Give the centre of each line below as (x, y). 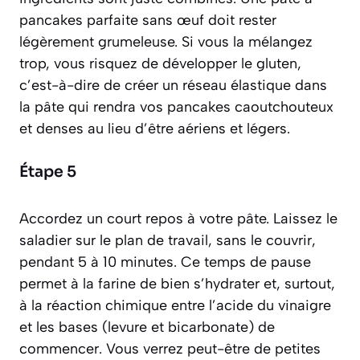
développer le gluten (230, 63)
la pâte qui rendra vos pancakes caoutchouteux (176, 106)
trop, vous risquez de (91, 63)
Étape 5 (48, 172)
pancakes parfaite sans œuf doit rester (148, 20)
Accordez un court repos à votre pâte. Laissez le (178, 218)
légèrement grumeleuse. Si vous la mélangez (166, 41)
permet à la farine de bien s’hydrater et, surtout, (177, 283)
